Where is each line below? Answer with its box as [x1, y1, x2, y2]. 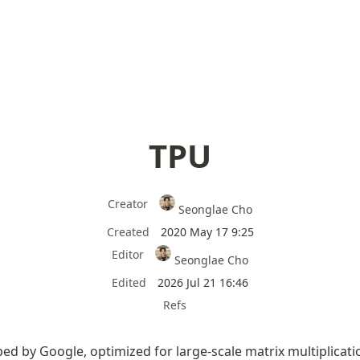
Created [106, 223, 149, 239]
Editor [111, 246, 144, 262]
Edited [112, 274, 146, 290]
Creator [107, 196, 148, 211]
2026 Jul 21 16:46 [157, 274, 248, 290]
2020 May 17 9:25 [160, 223, 254, 239]
